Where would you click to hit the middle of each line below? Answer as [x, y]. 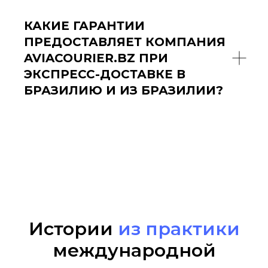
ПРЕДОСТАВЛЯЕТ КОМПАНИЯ [125, 42]
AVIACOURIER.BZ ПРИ [96, 58]
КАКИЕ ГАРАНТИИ [84, 25]
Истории [73, 229]
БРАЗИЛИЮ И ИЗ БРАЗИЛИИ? [124, 90]
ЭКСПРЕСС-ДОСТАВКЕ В [105, 74]
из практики [179, 229]
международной [134, 250]
